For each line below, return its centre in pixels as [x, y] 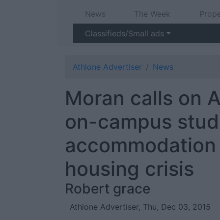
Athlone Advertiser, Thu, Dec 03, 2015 [140, 207]
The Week [152, 14]
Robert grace [108, 189]
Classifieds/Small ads [124, 33]
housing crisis [129, 169]
